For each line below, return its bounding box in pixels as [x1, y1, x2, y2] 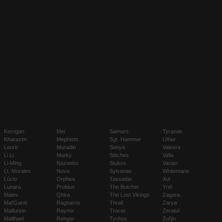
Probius [56, 184, 75, 190]
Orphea [56, 176, 75, 182]
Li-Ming [3, 160, 21, 166]
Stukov [110, 160, 127, 166]
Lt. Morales [3, 168, 31, 174]
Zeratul [163, 208, 180, 214]
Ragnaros [56, 200, 81, 206]
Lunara [3, 184, 21, 190]
